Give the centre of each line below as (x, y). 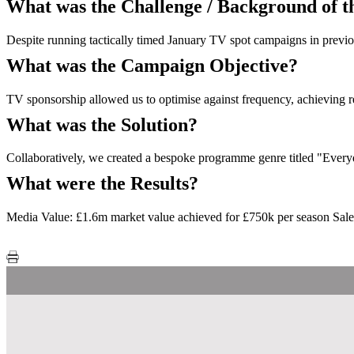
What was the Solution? (102, 124)
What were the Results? (102, 184)
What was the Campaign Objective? (152, 65)
